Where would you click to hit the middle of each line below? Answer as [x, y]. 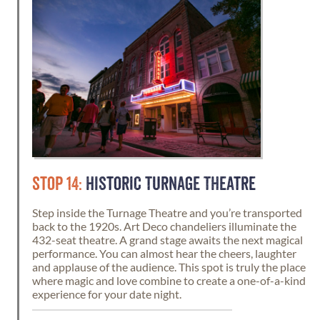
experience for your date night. [107, 294]
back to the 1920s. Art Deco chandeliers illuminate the [164, 226]
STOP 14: [57, 184]
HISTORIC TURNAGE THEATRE [169, 184]
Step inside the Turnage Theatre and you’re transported [167, 212]
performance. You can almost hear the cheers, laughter [164, 253]
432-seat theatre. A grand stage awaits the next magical [167, 240]
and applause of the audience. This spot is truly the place [169, 267]
